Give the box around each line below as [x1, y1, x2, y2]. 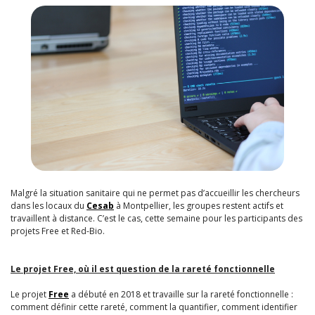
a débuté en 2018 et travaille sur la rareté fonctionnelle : [69, 288, 293, 300]
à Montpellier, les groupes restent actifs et [114, 199, 283, 212]
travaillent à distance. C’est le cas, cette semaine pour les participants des [11, 212, 302, 224]
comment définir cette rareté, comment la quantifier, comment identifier [11, 300, 297, 313]
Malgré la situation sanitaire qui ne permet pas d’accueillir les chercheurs [11, 186, 300, 199]
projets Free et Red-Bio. [11, 224, 107, 237]
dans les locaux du [11, 199, 86, 212]
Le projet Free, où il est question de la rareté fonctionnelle [11, 262, 275, 275]
